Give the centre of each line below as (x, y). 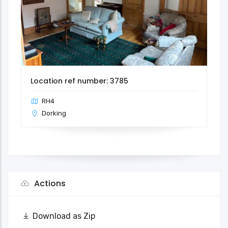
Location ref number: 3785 (79, 81)
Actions (49, 183)
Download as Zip (64, 216)
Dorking (54, 113)
